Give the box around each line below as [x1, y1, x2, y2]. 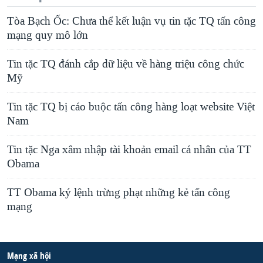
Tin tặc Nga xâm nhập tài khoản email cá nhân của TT [7, 143, 251, 157]
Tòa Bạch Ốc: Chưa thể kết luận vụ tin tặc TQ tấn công [7, 14, 256, 29]
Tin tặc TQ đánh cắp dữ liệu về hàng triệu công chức [7, 57, 244, 72]
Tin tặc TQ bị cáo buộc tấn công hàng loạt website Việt [7, 100, 255, 114]
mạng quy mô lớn [7, 28, 88, 43]
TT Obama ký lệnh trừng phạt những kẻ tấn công [7, 186, 230, 200]
